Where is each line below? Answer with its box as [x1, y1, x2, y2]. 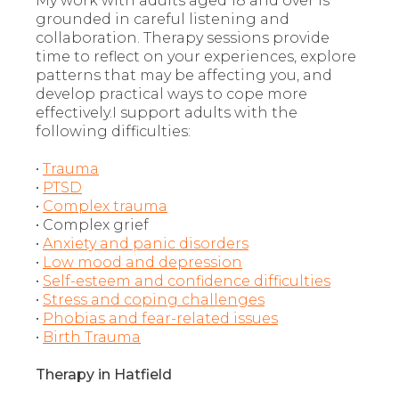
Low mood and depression [43, 254, 242, 272]
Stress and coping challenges [43, 291, 265, 309]
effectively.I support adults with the [36, 104, 297, 122]
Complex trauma [43, 198, 167, 216]
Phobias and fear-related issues [43, 310, 278, 328]
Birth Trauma [43, 329, 141, 346]
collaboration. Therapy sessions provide [36, 29, 330, 47]
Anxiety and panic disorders [43, 235, 248, 253]
